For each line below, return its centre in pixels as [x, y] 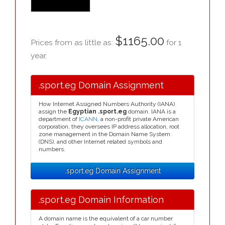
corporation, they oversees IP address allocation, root [109, 127]
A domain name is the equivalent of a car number [106, 218]
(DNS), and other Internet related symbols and [100, 142]
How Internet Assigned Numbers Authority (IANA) [107, 104]
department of [59, 119]
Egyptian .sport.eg [97, 111]
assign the [53, 111]
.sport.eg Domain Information [101, 200]
